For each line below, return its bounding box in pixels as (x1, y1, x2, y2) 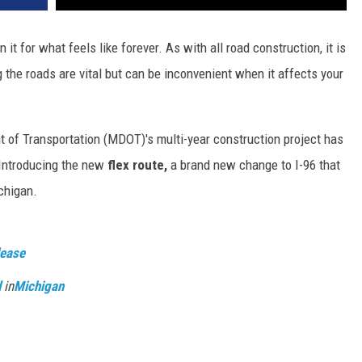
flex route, (107, 157, 170, 174)
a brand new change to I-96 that (170, 157, 340, 174)
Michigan (14, 278, 64, 295)
